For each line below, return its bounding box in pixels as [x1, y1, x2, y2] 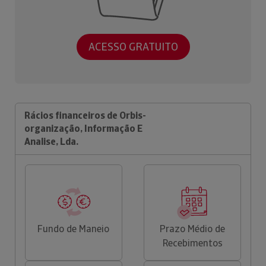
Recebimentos [162, 236, 223, 249]
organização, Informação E [24, 122, 142, 135]
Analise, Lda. [24, 135, 78, 148]
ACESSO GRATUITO [88, 40, 178, 54]
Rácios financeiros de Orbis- [24, 109, 146, 122]
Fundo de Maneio [37, 222, 110, 235]
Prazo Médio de [160, 222, 226, 235]
